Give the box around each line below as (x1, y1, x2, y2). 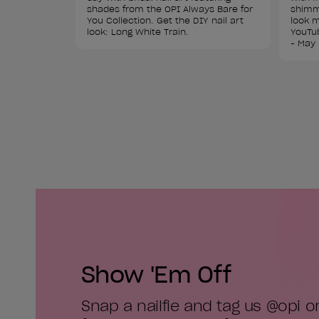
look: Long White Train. (87, 26, 189, 38)
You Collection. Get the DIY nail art (87, 15, 246, 26)
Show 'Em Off (81, 259, 231, 289)
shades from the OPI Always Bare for (87, 4, 256, 15)
